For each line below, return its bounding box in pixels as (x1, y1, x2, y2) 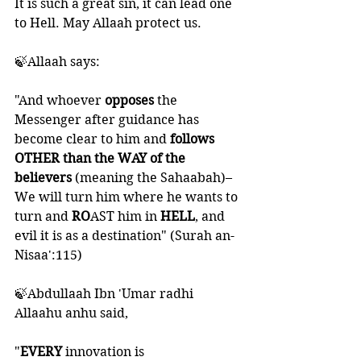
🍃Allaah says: (15, 54, 100, 69)
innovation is (65, 344, 147, 359)
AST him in (90, 209, 160, 224)
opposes (105, 93, 157, 108)
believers (15, 170, 75, 185)
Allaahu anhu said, (15, 305, 131, 321)
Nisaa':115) (15, 247, 82, 263)
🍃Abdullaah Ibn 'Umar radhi (15, 286, 197, 301)
